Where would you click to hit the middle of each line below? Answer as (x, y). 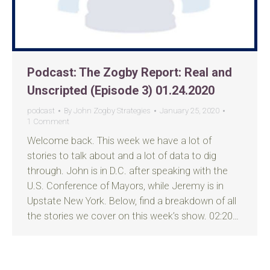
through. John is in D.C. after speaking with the (127, 171)
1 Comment (48, 121)
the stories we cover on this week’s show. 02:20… (133, 216)
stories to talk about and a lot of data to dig (122, 156)
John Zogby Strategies (112, 111)
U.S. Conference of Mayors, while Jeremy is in (125, 186)
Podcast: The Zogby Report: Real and (130, 72)
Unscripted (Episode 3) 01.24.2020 (121, 90)
